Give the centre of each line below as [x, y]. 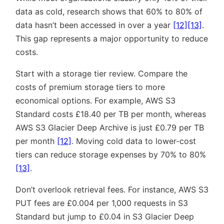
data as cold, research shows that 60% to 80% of [109, 11]
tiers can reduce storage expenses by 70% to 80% [111, 154]
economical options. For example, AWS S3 [95, 100]
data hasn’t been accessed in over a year [94, 25]
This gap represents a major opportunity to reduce [112, 38]
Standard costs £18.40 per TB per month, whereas [111, 114]
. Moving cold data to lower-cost [134, 141]
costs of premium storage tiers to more [90, 87]
